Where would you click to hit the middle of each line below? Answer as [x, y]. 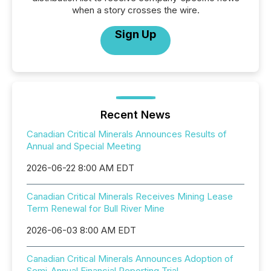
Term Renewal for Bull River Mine [96, 208]
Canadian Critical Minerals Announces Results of [127, 134]
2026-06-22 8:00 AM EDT [80, 168]
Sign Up [135, 34]
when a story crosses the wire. [135, 10]
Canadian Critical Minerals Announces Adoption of [130, 259]
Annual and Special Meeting [84, 146]
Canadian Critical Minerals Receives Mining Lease [130, 196]
